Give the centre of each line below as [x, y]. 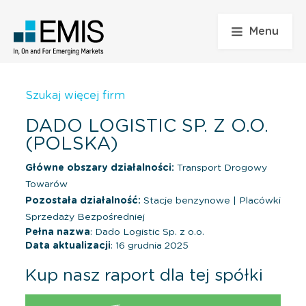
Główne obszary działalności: [100, 168]
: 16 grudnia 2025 [150, 246]
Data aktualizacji [68, 246]
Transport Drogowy [221, 168]
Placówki [259, 200]
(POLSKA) [72, 144]
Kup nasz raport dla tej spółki [144, 276]
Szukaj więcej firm [75, 95]
